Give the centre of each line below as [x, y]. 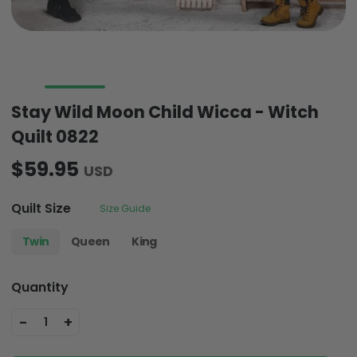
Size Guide [125, 208]
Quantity [40, 288]
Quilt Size [41, 208]
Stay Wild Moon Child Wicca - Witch [165, 112]
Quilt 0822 [55, 137]
